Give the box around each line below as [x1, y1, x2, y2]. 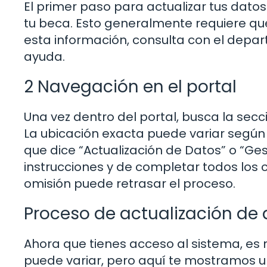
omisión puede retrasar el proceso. [24, 175, 235, 193]
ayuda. [24, 48, 65, 66]
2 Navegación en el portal [24, 75, 237, 99]
